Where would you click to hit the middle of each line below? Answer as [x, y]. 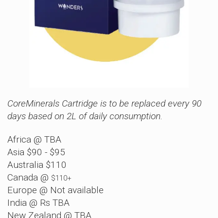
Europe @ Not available [55, 190]
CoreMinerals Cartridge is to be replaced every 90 [104, 104]
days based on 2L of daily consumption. [85, 116]
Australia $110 [37, 165]
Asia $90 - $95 [36, 152]
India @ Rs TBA [38, 203]
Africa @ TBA [34, 140]
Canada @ [29, 178]
